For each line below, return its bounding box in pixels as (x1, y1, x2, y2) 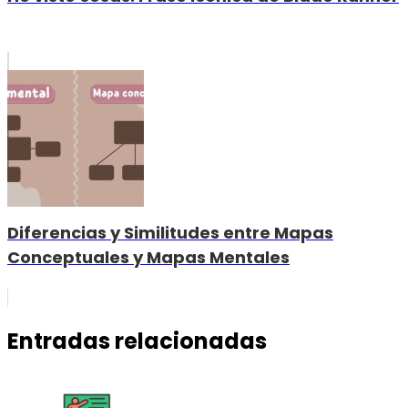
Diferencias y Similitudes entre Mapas (7, 221, 333, 245)
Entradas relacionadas (7, 326, 267, 356)
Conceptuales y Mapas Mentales (7, 246, 290, 270)
